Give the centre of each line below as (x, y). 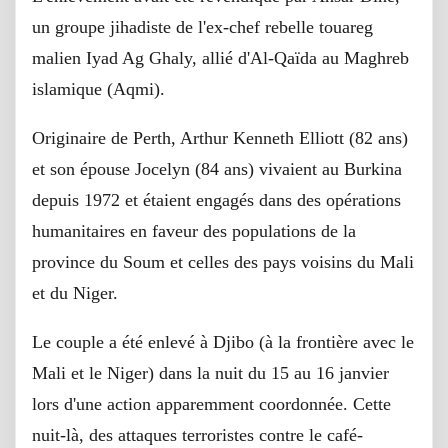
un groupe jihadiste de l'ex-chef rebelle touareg (202, 27)
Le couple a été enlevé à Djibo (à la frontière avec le (223, 342)
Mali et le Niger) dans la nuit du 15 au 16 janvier (210, 373)
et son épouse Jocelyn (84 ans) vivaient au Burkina (217, 169)
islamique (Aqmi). (98, 89)
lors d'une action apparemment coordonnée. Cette (211, 404)
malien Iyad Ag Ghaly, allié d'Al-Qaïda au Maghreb (220, 58)
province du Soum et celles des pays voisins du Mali (223, 262)
